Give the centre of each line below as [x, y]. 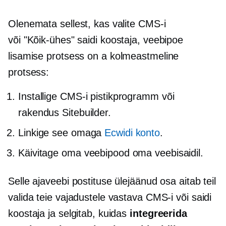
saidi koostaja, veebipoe [129, 40]
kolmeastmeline [144, 56]
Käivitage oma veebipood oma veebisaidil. [111, 153]
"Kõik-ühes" [49, 40]
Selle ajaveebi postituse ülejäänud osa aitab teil [112, 181]
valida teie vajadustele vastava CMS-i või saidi [110, 197]
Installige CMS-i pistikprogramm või [96, 96]
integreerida [158, 213]
